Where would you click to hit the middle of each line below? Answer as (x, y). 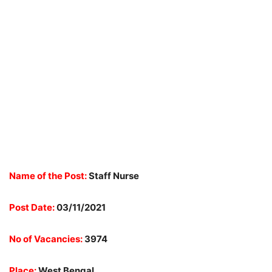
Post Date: (32, 207)
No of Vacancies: (46, 239)
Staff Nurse (114, 176)
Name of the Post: (49, 176)
